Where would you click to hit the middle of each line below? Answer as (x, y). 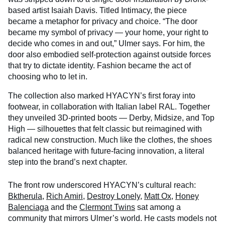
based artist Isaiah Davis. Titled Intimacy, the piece (97, 11)
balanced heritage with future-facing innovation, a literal (106, 151)
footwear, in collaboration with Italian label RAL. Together (109, 107)
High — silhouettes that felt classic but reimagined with (105, 129)
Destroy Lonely (114, 196)
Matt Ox (158, 196)
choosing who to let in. (48, 77)
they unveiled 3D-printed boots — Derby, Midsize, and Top (111, 118)
